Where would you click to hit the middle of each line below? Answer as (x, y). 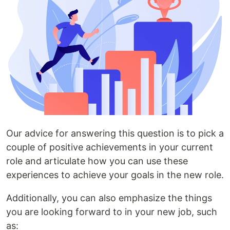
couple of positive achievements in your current (110, 147)
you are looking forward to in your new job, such (112, 212)
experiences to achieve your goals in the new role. (115, 175)
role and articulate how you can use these (97, 161)
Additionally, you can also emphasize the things (109, 198)
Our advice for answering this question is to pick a (115, 133)
